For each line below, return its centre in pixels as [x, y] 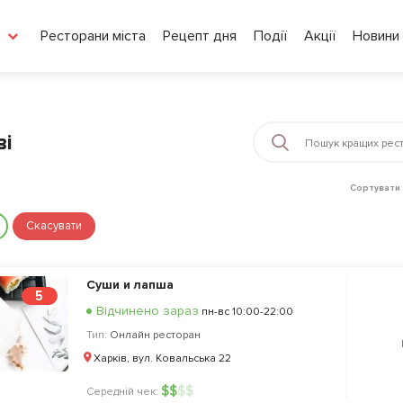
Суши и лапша [130, 285]
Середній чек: [122, 392]
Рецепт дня [200, 36]
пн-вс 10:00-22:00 [246, 312]
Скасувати [54, 226]
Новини [376, 36]
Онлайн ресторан [155, 335]
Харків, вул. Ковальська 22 [162, 358]
